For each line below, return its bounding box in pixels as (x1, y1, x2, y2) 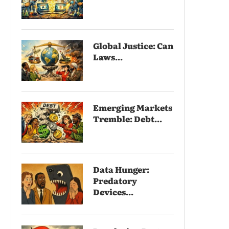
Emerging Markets (93, 101, 172, 113)
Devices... (93, 185, 133, 198)
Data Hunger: (93, 163, 149, 175)
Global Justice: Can (93, 39, 173, 52)
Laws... (93, 50, 123, 63)
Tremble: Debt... (93, 112, 162, 125)
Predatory (93, 174, 137, 187)
